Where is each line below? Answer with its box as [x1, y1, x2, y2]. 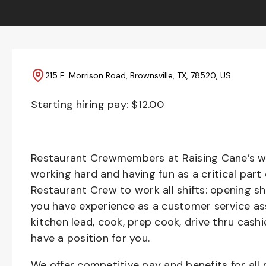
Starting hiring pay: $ [31, 97, 138, 112]
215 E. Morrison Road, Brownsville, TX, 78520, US [45, 69, 231, 81]
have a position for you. [31, 231, 156, 245]
